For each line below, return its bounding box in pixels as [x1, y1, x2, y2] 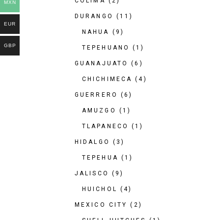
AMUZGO [82, 107, 116, 114]
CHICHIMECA [82, 76, 133, 82]
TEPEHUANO [82, 44, 130, 51]
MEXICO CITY [75, 201, 128, 208]
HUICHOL [82, 186, 117, 192]
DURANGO [75, 13, 113, 20]
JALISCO [75, 170, 109, 177]
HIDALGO [75, 138, 110, 145]
